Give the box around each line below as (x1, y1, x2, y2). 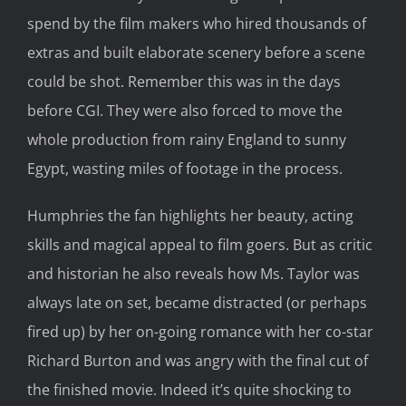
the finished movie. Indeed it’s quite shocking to (27, 380, 352, 401)
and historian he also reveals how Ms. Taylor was (27, 264, 360, 285)
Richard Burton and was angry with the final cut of (27, 351, 368, 372)
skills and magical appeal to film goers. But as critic (27, 235, 372, 256)
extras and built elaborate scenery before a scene (27, 43, 365, 63)
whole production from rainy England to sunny (27, 130, 346, 150)
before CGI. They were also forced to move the (27, 101, 343, 121)
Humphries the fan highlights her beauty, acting (27, 206, 353, 227)
